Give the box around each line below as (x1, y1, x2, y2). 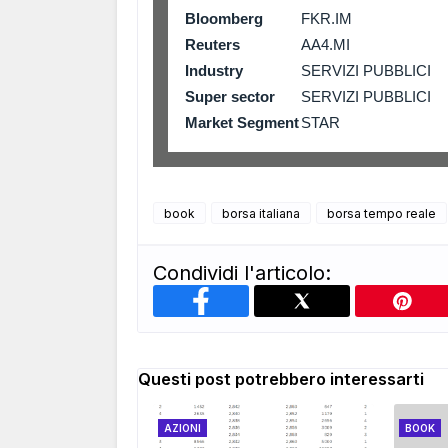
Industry (185, 62, 243, 79)
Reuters (185, 36, 240, 53)
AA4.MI (301, 36, 350, 53)
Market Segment (185, 114, 299, 131)
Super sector (185, 88, 275, 105)
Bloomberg (185, 10, 263, 27)
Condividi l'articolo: (153, 261, 331, 285)
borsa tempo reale (327, 206, 436, 221)
